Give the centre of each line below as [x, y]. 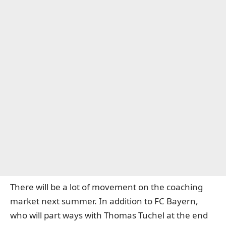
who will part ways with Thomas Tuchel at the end [109, 215]
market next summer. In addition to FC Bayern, [104, 201]
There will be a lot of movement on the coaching [106, 187]
